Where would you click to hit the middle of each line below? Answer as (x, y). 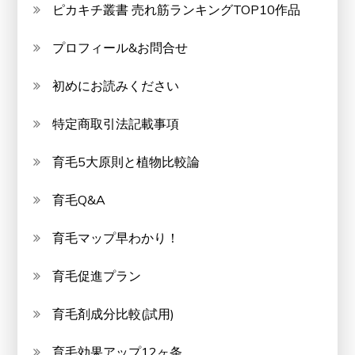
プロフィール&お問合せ (120, 48)
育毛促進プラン (97, 276)
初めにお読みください (116, 86)
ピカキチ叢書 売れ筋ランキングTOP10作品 (177, 10)
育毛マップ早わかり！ (116, 238)
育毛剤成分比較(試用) (114, 314)
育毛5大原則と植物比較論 (126, 162)
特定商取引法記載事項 (116, 124)
